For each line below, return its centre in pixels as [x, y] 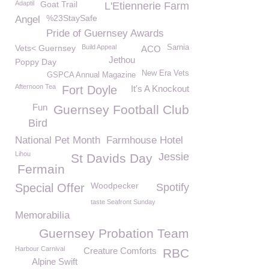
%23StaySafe [72, 18]
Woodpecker [115, 186]
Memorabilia [42, 215]
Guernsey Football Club [121, 110]
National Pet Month [58, 140]
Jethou [122, 60]
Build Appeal [99, 47]
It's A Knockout [160, 89]
